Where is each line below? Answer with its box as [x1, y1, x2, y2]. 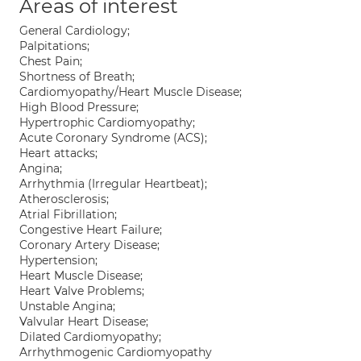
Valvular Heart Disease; [19, 314, 148, 329]
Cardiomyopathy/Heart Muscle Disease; [19, 85, 242, 99]
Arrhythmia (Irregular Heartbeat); [19, 176, 207, 191]
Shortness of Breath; [19, 69, 135, 84]
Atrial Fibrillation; [19, 207, 117, 222]
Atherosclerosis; [19, 192, 109, 206]
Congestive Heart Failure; [19, 222, 162, 237]
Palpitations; [19, 39, 89, 53]
